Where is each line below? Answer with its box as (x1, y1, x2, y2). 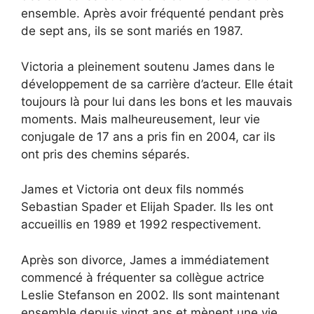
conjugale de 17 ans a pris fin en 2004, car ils (21, 129, 275, 144)
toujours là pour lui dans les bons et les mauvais (21, 94, 292, 109)
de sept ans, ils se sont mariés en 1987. (21, 24, 243, 39)
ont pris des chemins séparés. (21, 146, 190, 161)
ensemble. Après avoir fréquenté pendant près (21, 6, 284, 21)
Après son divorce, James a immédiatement (21, 252, 269, 267)
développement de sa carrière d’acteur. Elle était (21, 76, 293, 91)
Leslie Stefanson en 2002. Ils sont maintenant (21, 287, 280, 302)
